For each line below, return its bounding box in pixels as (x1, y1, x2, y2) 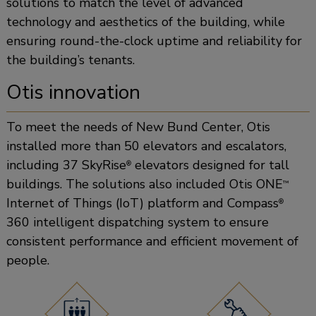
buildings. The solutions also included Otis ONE (6, 175, 283, 193)
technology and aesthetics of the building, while (6, 13, 285, 30)
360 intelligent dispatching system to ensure (6, 213, 269, 231)
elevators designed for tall (130, 156, 289, 174)
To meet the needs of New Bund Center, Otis (6, 118, 270, 135)
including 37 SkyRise (6, 156, 126, 174)
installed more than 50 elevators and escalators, (6, 137, 286, 154)
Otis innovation (6, 78, 140, 106)
